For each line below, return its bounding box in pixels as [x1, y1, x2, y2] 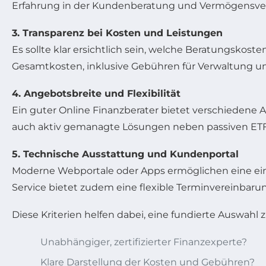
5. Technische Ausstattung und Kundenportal [12, 148, 239, 160]
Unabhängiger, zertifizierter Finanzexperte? [40, 236, 247, 248]
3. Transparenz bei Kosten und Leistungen [12, 27, 223, 39]
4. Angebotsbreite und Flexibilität [12, 88, 180, 99]
